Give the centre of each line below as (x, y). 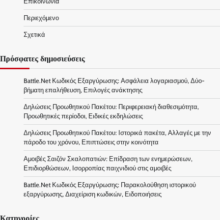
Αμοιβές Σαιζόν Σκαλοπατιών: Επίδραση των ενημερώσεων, (108, 159)
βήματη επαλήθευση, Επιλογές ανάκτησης (83, 90)
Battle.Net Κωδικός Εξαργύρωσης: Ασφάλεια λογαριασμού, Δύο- (114, 81)
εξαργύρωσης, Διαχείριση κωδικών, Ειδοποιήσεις (93, 194)
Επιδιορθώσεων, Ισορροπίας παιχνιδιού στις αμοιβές (97, 168)
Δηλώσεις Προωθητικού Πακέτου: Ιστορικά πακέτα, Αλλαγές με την (117, 133)
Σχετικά (34, 34)
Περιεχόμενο (41, 18)
